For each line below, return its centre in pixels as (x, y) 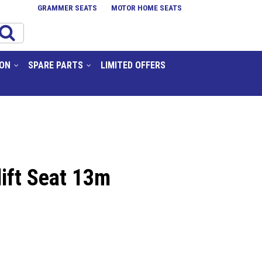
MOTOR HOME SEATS (146, 8)
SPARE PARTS (55, 65)
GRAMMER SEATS (67, 8)
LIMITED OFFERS (133, 65)
